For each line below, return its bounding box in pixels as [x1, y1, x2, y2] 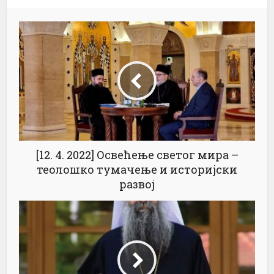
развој [119, 176, 155, 191]
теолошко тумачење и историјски [37, 161, 237, 177]
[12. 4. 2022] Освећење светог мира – [35, 147, 239, 162]
